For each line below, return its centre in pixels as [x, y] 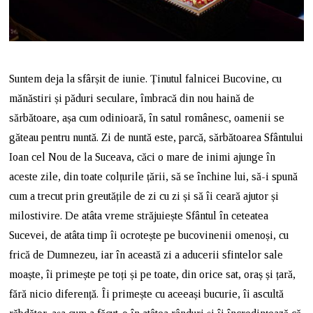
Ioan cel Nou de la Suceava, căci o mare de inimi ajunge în [143, 156]
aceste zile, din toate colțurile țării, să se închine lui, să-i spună [154, 176]
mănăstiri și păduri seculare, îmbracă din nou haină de [132, 98]
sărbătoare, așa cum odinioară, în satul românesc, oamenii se [147, 117]
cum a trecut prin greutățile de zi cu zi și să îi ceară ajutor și [144, 196]
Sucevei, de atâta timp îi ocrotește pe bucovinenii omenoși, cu [149, 235]
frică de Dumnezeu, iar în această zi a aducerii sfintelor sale [146, 254]
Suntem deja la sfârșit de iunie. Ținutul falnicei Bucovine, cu [146, 78]
